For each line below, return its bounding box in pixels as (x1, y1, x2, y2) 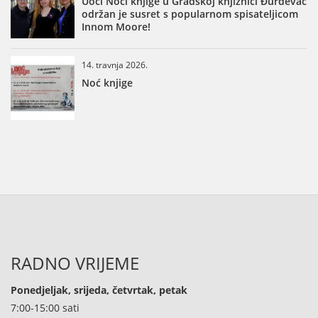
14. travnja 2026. (82, 58, 148, 70)
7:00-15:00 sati (11, 300, 79, 314)
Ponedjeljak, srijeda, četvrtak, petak (11, 283, 187, 297)
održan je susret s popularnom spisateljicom (82, 6, 298, 21)
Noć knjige (82, 75, 133, 89)
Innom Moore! (82, 19, 150, 33)
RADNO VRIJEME (11, 251, 139, 275)
